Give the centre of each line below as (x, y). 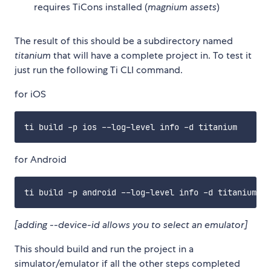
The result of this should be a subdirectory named (124, 41)
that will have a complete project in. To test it (151, 56)
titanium (33, 56)
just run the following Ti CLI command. (99, 70)
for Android (41, 160)
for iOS (30, 94)
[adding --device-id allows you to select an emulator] (131, 225)
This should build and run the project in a (104, 249)
